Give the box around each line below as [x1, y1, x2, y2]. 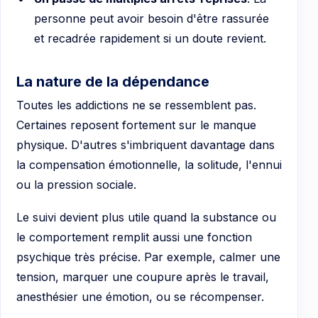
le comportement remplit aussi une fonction [16, 229, 252, 244]
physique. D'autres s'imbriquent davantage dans [16, 138, 275, 153]
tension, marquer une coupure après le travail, [16, 269, 269, 284]
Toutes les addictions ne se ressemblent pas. [16, 98, 256, 113]
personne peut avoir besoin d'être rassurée [33, 11, 269, 26]
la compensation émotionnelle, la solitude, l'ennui [16, 158, 282, 172]
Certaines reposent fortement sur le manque [16, 118, 256, 133]
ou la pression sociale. [16, 177, 136, 192]
